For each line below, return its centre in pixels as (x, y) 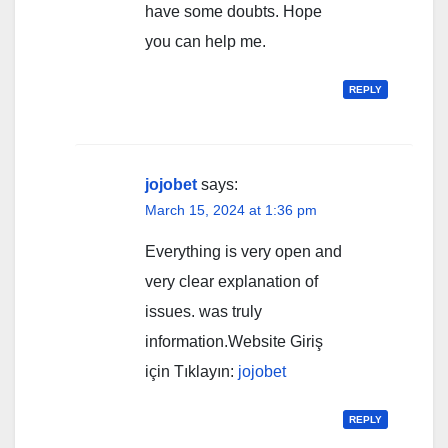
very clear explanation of (231, 282)
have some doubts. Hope (233, 12)
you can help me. (205, 42)
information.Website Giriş (234, 342)
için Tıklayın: (191, 372)
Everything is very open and (243, 252)
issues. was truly (203, 312)
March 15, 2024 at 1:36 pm (231, 210)
